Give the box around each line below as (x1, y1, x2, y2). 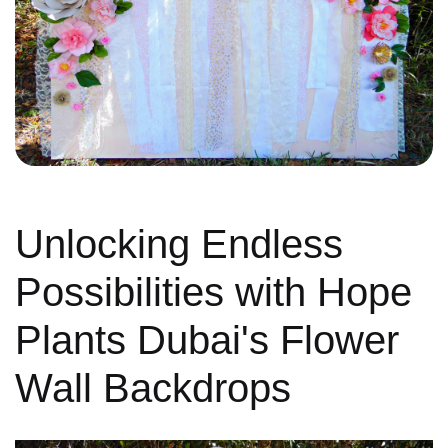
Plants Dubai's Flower (15, 318, 399, 363)
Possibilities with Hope (15, 270, 412, 315)
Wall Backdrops (15, 366, 291, 411)
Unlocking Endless (15, 222, 343, 267)
